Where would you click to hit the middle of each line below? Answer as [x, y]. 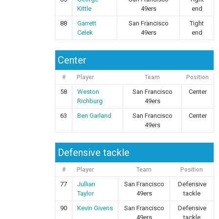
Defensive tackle [94, 153]
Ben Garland [95, 116]
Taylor [86, 193]
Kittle [85, 9]
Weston [88, 92]
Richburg [90, 101]
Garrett [87, 23]
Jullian [87, 184]
